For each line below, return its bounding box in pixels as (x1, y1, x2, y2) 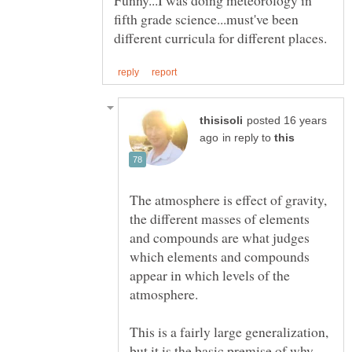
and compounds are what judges (130, 227, 310, 247)
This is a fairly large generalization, (130, 321, 328, 341)
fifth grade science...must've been (114, 9, 299, 28)
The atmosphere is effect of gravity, (130, 189, 327, 209)
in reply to (222, 131, 274, 144)
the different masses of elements (130, 208, 310, 228)
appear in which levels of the (130, 265, 290, 284)
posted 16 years (247, 114, 327, 126)
